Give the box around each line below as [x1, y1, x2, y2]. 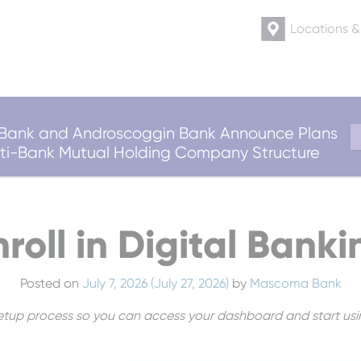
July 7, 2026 [81, 276, 147, 291]
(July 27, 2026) [147, 276, 232, 291]
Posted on [19, 276, 82, 291]
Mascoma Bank [249, 276, 342, 291]
